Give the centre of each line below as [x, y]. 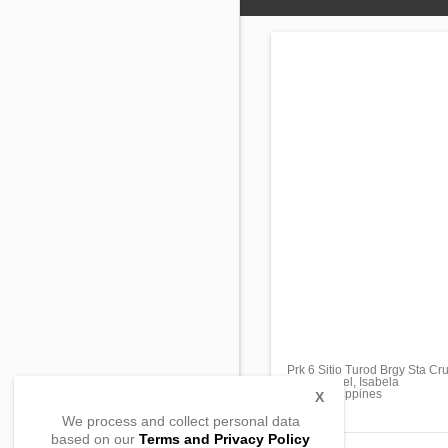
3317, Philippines [334, 394]
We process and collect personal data [180, 421]
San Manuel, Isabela [343, 382]
